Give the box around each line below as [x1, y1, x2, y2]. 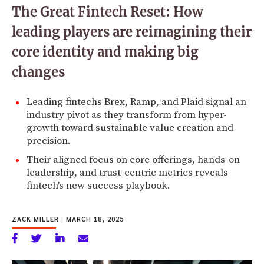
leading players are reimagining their [12, 23, 252, 40]
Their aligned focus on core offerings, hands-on [27, 153, 240, 166]
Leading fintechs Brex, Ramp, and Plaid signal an [27, 95, 246, 108]
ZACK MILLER [12, 214, 61, 223]
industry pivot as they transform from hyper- [27, 108, 227, 121]
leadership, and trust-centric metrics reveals [27, 166, 228, 179]
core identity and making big [12, 43, 199, 60]
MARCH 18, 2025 [64, 214, 124, 223]
